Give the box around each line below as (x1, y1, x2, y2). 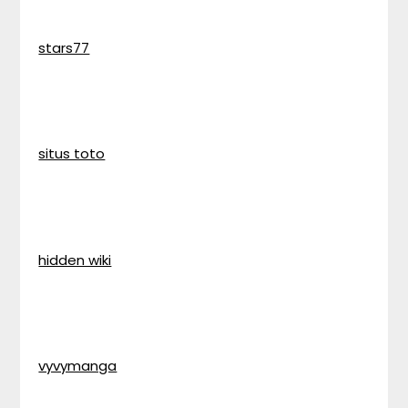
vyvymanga (38, 356, 117, 375)
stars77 (38, 37, 90, 57)
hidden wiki (38, 250, 112, 270)
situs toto (38, 144, 106, 163)
